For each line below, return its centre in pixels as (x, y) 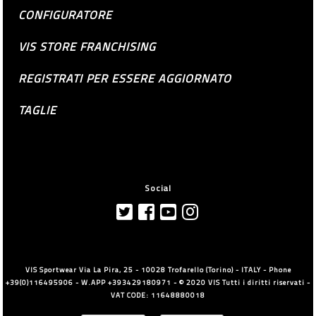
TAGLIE (38, 110)
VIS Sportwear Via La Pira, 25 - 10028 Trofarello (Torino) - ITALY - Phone (158, 270)
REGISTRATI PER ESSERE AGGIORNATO (125, 79)
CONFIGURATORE (66, 15)
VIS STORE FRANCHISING (87, 47)
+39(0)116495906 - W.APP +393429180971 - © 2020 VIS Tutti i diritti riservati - (158, 283)
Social (158, 188)
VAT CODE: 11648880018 (158, 296)
